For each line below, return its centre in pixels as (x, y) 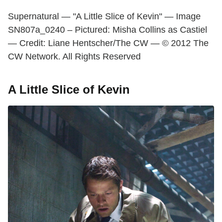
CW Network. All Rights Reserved (74, 57)
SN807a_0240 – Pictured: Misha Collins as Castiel (108, 30)
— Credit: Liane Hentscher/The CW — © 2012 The (108, 43)
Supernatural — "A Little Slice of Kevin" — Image (104, 17)
